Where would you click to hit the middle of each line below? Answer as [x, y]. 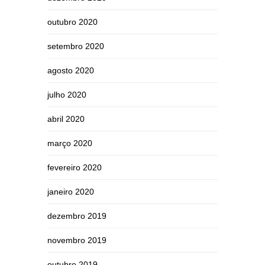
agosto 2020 [71, 70]
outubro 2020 [72, 22]
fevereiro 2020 [75, 167]
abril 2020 [66, 119]
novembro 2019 [77, 240]
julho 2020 [67, 95]
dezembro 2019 [77, 216]
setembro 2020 [76, 46]
